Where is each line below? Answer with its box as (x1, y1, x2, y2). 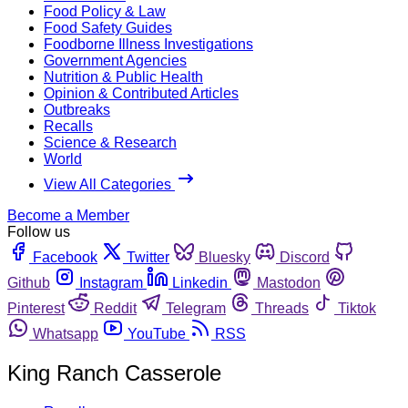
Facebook (33, 249, 97, 265)
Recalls (44, 117, 93, 134)
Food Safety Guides (44, 19, 172, 36)
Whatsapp (33, 325, 98, 342)
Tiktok (338, 300, 376, 316)
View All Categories (44, 176, 175, 192)
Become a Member (7, 207, 129, 223)
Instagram (79, 274, 143, 291)
